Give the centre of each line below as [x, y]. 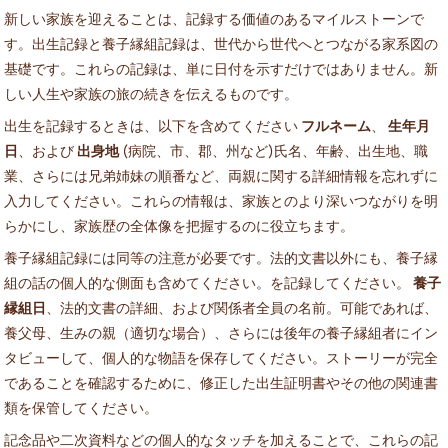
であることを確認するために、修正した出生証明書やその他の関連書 [221, 382]
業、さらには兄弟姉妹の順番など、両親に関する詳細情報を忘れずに [221, 175]
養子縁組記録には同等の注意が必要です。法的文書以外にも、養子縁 [221, 257]
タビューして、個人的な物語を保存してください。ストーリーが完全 [221, 357]
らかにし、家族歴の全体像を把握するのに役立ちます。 [179, 225]
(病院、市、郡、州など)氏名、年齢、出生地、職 [273, 150]
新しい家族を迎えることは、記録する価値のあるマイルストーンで [214, 18]
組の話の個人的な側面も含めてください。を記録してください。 [208, 282]
